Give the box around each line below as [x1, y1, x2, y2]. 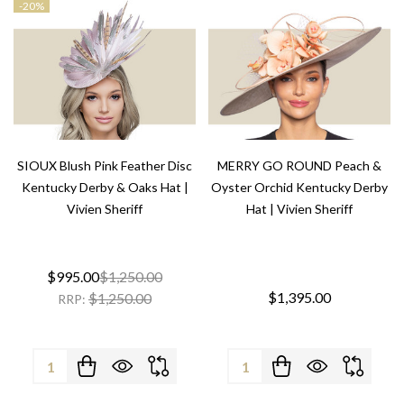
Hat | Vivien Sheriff [246, 201, 353, 217]
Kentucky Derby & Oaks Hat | [21, 179, 188, 196]
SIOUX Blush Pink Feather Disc [17, 158, 192, 174]
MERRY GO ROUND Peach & [217, 158, 381, 174]
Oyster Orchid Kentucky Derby [211, 179, 388, 196]
